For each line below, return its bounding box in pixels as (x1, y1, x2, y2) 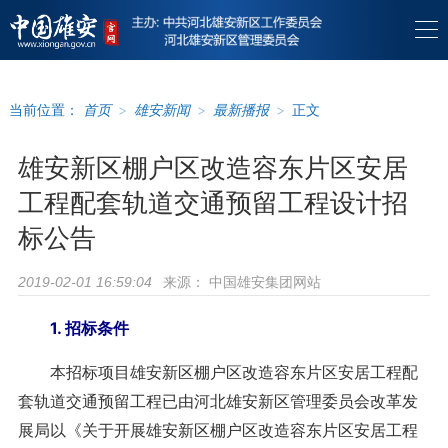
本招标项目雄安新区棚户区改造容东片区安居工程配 (17, 362, 418, 382)
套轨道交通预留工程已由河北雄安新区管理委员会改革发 (17, 391, 418, 411)
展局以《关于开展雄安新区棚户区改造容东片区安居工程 (17, 420, 418, 440)
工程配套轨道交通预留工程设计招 (17, 187, 408, 218)
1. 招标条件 (17, 318, 129, 338)
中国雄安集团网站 (204, 273, 321, 290)
